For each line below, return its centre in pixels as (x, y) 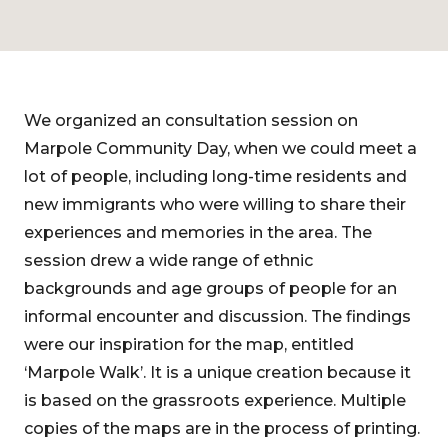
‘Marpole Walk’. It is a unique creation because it (217, 372)
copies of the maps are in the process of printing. (222, 428)
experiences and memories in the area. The (198, 232)
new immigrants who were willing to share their (215, 204)
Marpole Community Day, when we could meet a (220, 148)
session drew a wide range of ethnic (168, 260)
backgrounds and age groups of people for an (210, 288)
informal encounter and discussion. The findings (217, 316)
